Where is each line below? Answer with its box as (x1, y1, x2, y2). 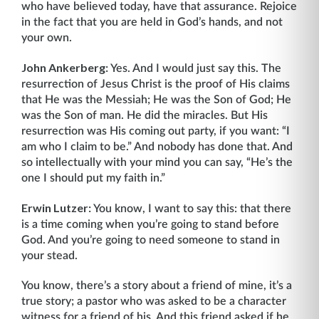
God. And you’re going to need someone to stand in (21, 234, 280, 246)
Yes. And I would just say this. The (108, 63, 281, 74)
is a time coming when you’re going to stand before (21, 219, 279, 230)
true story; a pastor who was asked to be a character (21, 296, 286, 307)
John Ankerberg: (21, 61, 108, 74)
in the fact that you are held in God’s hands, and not (21, 16, 283, 28)
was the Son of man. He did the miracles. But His (21, 110, 268, 121)
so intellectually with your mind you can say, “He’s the (21, 157, 293, 168)
